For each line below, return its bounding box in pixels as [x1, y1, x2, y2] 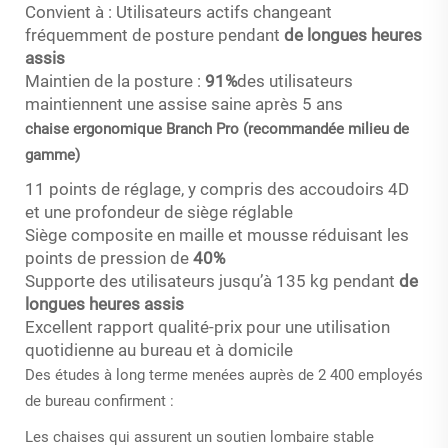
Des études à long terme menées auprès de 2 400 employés [25, 365, 423, 384]
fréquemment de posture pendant [25, 24, 284, 45]
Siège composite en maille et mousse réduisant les [25, 224, 409, 245]
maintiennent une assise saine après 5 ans [25, 93, 343, 114]
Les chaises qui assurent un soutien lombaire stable [25, 427, 374, 446]
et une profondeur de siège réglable [25, 201, 293, 222]
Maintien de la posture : [25, 70, 205, 91]
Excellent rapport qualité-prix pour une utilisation [25, 316, 390, 337]
